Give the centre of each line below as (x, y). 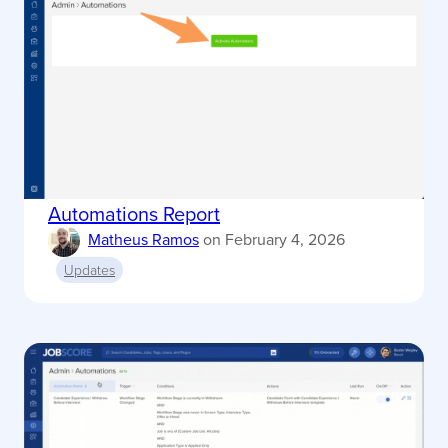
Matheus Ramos (143, 239)
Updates (89, 270)
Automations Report (134, 214)
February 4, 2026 (285, 239)
